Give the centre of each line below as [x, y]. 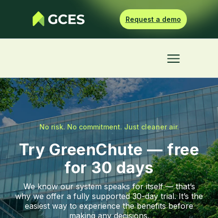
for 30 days [109, 168]
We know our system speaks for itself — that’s [109, 186]
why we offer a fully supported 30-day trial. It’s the [109, 196]
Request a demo [153, 19]
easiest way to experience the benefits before [109, 206]
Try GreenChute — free [109, 150]
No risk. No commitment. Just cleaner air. [109, 127]
